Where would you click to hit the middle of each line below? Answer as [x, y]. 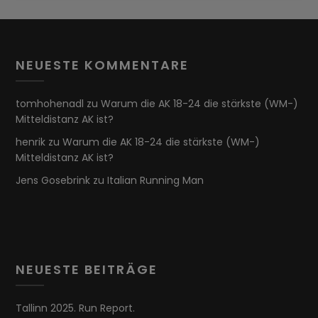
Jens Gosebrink [53, 181]
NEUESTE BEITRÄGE [87, 270]
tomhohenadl [50, 104]
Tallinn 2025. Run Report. [76, 308]
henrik [31, 142]
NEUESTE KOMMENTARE [103, 65]
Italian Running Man [156, 181]
